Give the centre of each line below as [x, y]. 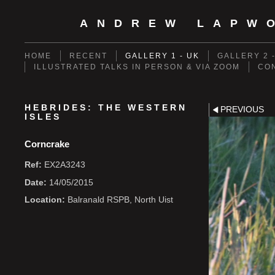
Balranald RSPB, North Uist [119, 200]
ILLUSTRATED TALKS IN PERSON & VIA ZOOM [137, 67]
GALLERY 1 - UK [162, 56]
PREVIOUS [242, 110]
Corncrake [47, 144]
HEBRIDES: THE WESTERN [106, 108]
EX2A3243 [64, 165]
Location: [45, 200]
